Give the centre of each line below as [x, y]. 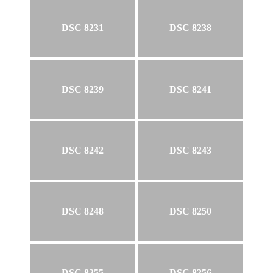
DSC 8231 [83, 28]
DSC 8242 [83, 151]
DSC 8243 [190, 151]
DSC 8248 [83, 211]
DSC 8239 [83, 89]
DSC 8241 [190, 89]
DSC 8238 [190, 28]
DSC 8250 [190, 211]
